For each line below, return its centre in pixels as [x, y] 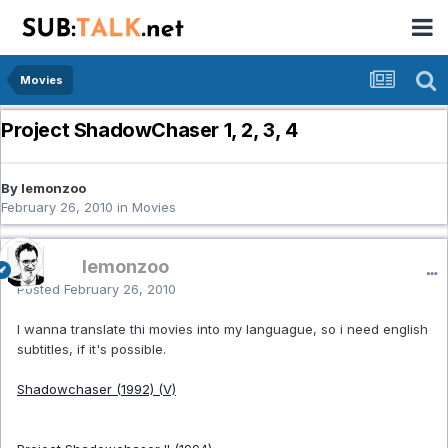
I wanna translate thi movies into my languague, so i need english [222, 329]
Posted [40, 289]
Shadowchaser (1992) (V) [96, 389]
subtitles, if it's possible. [91, 349]
